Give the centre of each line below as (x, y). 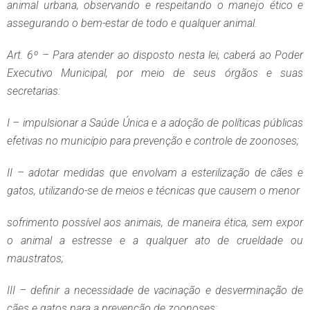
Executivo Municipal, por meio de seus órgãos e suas (155, 73)
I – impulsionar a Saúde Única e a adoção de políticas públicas (155, 123)
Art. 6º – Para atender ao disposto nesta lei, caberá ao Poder (155, 55)
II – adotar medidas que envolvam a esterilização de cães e (155, 173)
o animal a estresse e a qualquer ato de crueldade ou (155, 241)
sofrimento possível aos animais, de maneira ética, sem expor (155, 223)
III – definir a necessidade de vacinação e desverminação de (155, 291)
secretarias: (34, 91)
